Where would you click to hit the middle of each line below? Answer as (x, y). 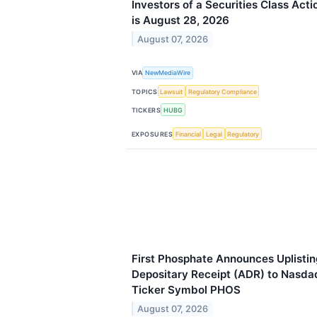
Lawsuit (172, 91)
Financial (188, 134)
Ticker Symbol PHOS (186, 290)
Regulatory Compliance (222, 91)
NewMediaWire (168, 73)
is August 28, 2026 (180, 20)
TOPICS (145, 91)
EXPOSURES (152, 134)
